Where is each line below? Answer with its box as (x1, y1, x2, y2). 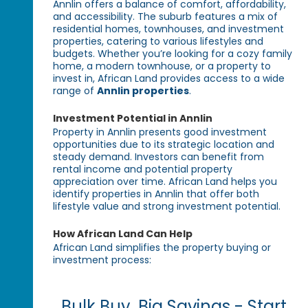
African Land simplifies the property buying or (53, 241, 272, 255)
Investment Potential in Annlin (53, 111, 213, 126)
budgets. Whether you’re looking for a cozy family (53, 47, 293, 61)
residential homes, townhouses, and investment (53, 22, 285, 36)
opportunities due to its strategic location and (53, 137, 275, 152)
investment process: (53, 253, 152, 267)
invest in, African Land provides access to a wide (53, 71, 285, 86)
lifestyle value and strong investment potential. (53, 199, 281, 214)
